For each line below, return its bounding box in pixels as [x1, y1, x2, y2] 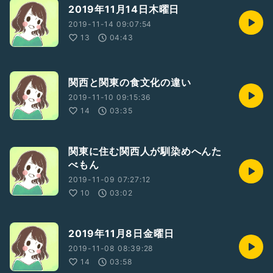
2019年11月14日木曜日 [68, 3, 180, 15]
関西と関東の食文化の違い [68, 76, 191, 88]
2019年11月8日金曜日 [68, 227, 174, 239]
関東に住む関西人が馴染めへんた [68, 145, 222, 157]
